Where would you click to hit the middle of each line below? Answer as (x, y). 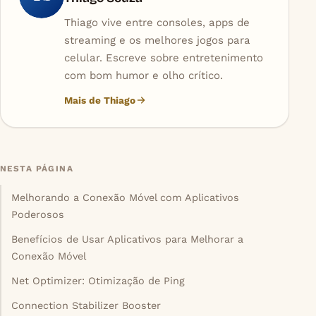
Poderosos (38, 214)
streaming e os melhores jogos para (157, 41)
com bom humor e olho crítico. (143, 76)
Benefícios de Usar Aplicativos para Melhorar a (128, 239)
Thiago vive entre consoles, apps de (157, 23)
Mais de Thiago (99, 100)
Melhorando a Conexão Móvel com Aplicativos (126, 197)
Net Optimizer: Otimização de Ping (98, 281)
